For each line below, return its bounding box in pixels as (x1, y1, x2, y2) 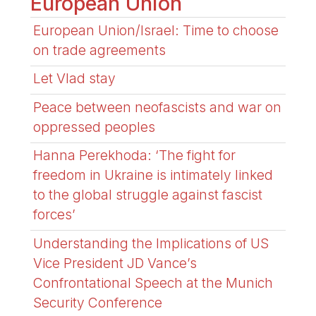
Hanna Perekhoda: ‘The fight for (33, 147, 236, 164)
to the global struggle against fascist (33, 186, 263, 204)
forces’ (33, 206, 76, 224)
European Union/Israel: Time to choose (33, 21, 279, 39)
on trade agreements (33, 41, 166, 59)
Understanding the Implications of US (33, 234, 269, 252)
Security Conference (33, 293, 163, 311)
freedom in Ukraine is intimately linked (33, 166, 274, 184)
